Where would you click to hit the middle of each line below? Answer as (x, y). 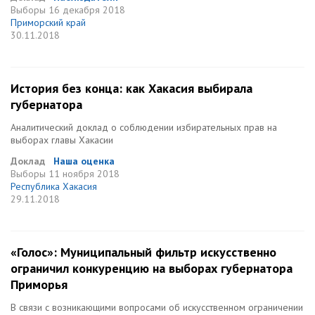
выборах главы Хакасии (62, 140)
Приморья (39, 284)
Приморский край (48, 22)
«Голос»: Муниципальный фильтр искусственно (143, 252)
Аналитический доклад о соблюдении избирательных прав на (144, 127)
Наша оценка (84, 161)
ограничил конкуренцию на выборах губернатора (152, 268)
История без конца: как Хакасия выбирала (131, 88)
